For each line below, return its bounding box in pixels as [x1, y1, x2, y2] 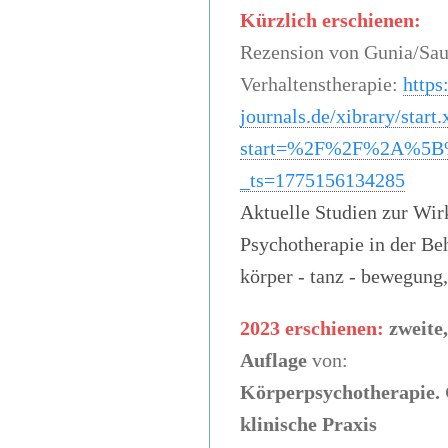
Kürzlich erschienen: [239, 9, 421, 32]
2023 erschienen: [239, 317, 389, 340]
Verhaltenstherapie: [239, 73, 403, 96]
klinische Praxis [239, 413, 377, 436]
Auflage [239, 349, 307, 372]
